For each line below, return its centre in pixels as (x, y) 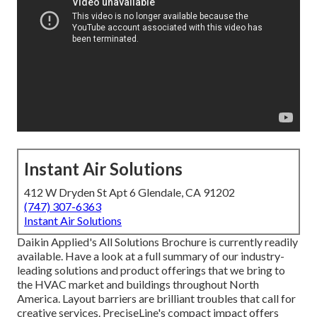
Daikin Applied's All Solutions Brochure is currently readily (157, 242)
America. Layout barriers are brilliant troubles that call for (156, 299)
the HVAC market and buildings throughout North (138, 284)
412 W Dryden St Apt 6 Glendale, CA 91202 (129, 192)
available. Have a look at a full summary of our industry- (151, 256)
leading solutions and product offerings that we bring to (151, 270)
